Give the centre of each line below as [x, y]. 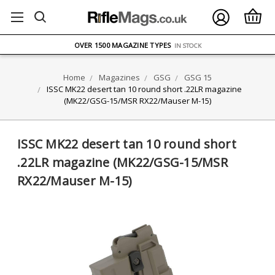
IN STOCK [188, 45]
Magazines [119, 77]
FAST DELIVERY [156, 63]
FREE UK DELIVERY [103, 27]
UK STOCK [115, 63]
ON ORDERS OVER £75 [169, 28]
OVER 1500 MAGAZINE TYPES [123, 45]
